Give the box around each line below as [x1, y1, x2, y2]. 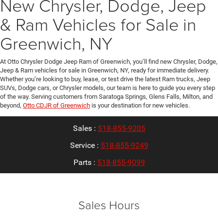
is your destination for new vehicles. [90, 101, 190, 109]
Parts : [73, 158, 97, 167]
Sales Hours [78, 196, 140, 213]
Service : [70, 141, 101, 150]
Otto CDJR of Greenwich [23, 101, 90, 109]
